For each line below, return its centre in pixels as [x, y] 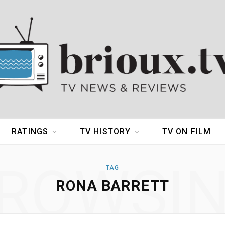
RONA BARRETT [113, 186]
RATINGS [30, 132]
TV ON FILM [187, 132]
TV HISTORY [105, 132]
